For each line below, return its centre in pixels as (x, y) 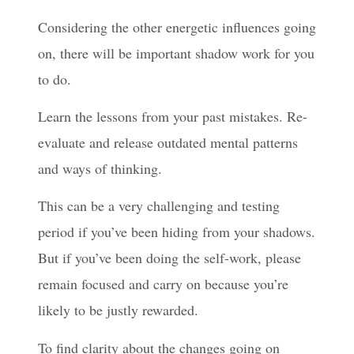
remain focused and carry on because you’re (163, 284)
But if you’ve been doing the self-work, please (169, 258)
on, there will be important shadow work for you (176, 53)
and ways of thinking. (100, 169)
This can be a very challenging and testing (159, 206)
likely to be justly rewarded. (118, 310)
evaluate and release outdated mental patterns (168, 143)
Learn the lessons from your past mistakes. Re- (173, 117)
